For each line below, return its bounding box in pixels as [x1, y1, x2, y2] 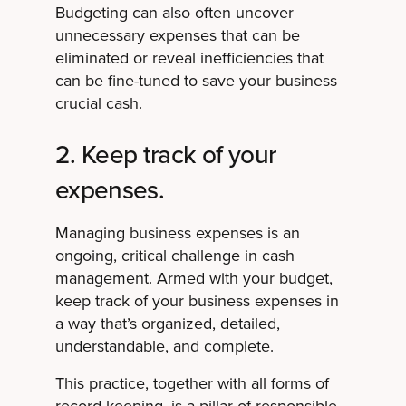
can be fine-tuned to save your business [54, 69, 337, 93]
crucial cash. [54, 92, 142, 116]
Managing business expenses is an [54, 221, 300, 246]
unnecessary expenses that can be [54, 24, 300, 48]
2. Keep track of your [54, 136, 276, 174]
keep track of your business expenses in [54, 289, 339, 314]
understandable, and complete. [54, 334, 274, 359]
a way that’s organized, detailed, [54, 312, 280, 336]
